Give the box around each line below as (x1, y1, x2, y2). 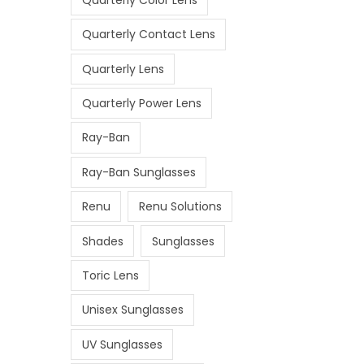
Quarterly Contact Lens (81, 26, 215, 43)
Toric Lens (81, 266, 139, 284)
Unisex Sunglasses (81, 301, 184, 318)
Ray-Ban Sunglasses (81, 163, 196, 180)
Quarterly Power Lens (81, 95, 201, 112)
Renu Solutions (138, 198, 222, 215)
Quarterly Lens (81, 60, 164, 77)
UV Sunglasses (81, 336, 162, 353)
